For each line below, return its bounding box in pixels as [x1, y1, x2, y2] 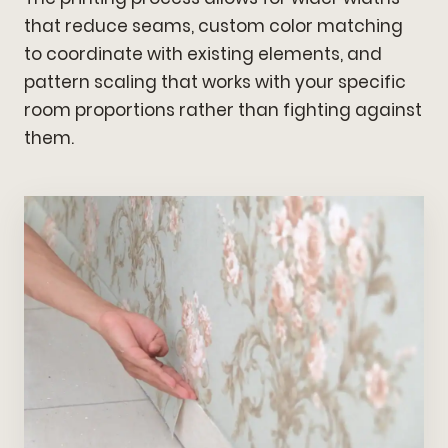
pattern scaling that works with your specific [24, 69, 406, 94]
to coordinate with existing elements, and [24, 41, 382, 66]
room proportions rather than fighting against [24, 97, 422, 122]
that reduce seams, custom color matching [24, 13, 403, 38]
